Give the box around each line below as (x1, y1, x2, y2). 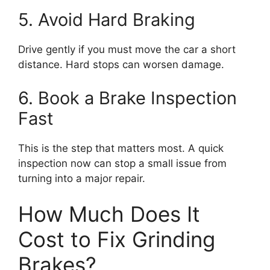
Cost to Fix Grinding (18, 227, 215, 252)
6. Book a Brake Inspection (18, 87, 237, 108)
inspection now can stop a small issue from (18, 157, 227, 169)
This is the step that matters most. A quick (18, 142, 224, 154)
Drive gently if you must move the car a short (18, 43, 236, 55)
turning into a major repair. (18, 172, 145, 184)
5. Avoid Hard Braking (18, 9, 195, 30)
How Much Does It (18, 201, 200, 227)
